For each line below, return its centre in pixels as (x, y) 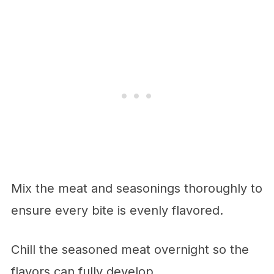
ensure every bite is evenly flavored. (117, 210)
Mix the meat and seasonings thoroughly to (136, 188)
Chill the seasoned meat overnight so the (130, 249)
